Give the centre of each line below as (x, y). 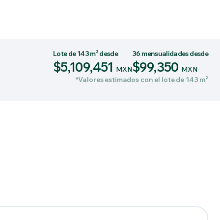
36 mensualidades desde (170, 54)
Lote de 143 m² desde (86, 54)
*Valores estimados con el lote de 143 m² (142, 80)
